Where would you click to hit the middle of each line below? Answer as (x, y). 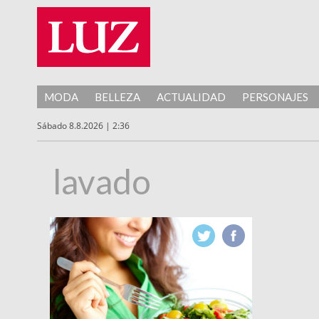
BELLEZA (117, 97)
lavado (102, 182)
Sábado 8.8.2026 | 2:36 (83, 126)
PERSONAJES (275, 97)
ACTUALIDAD (191, 97)
